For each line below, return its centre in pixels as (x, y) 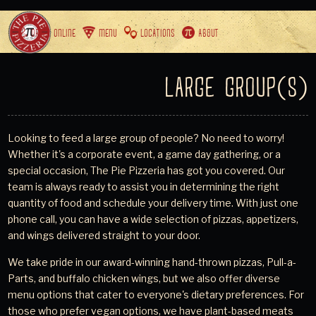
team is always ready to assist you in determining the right (144, 187)
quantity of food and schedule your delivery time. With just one (153, 203)
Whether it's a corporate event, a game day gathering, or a (145, 154)
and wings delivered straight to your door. (104, 235)
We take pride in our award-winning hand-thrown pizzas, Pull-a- (152, 262)
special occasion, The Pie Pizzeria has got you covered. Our (147, 170)
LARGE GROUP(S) (236, 87)
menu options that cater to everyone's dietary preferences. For (156, 294)
